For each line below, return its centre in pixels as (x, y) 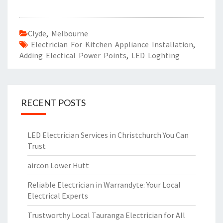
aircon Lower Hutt (58, 165)
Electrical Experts (58, 196)
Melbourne (70, 33)
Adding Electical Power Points (73, 55)
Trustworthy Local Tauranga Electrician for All (106, 215)
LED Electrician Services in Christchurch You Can (108, 135)
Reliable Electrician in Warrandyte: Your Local (104, 185)
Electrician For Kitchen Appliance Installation (112, 44)
